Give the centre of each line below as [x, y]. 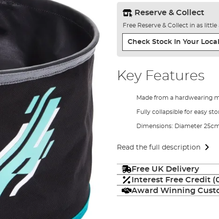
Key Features [160, 76]
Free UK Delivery [165, 169]
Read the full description [158, 147]
